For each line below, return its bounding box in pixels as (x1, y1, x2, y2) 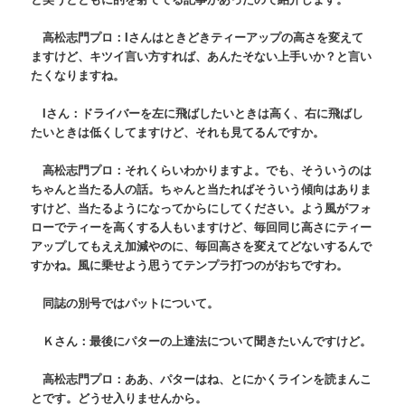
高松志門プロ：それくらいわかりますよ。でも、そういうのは (31, 161, 372, 179)
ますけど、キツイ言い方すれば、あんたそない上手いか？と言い (31, 46, 372, 64)
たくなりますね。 (31, 65, 126, 83)
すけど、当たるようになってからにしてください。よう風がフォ (31, 199, 372, 217)
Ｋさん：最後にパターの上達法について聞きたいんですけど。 (31, 332, 372, 350)
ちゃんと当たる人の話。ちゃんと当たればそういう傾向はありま (31, 180, 372, 198)
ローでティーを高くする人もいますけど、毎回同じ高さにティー (31, 218, 372, 236)
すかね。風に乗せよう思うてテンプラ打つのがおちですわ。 (31, 256, 349, 274)
